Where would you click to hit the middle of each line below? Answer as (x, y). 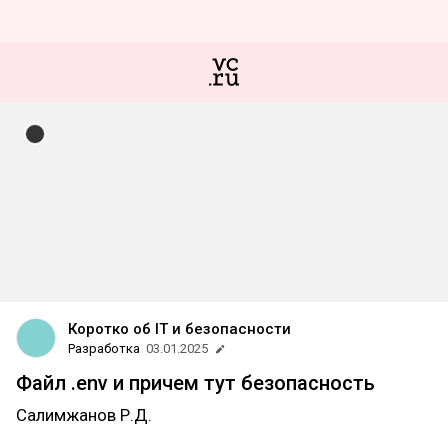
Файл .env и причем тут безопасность (195, 383)
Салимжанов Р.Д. (84, 415)
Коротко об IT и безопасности (179, 329)
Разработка (104, 348)
